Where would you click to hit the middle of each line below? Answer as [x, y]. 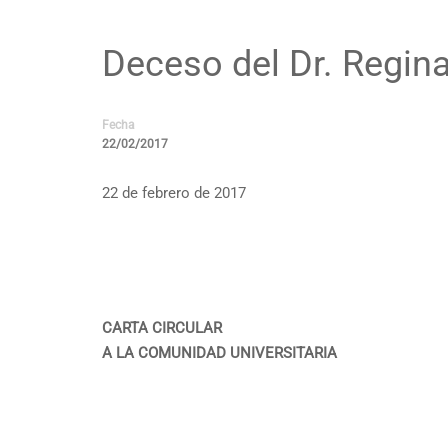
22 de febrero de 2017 [174, 193]
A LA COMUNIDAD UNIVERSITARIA [219, 353]
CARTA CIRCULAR [162, 328]
